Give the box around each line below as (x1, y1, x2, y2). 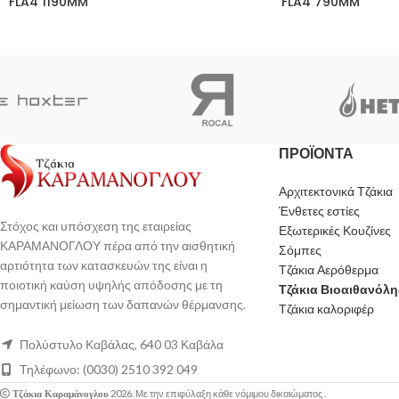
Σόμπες (278, 241, 322, 257)
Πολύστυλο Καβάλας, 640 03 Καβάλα (17, 336, 224, 352)
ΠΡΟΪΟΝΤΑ (278, 142, 354, 164)
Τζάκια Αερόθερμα (278, 261, 379, 277)
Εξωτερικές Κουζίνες (278, 222, 391, 238)
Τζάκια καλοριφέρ (278, 300, 374, 316)
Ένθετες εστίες (278, 202, 360, 218)
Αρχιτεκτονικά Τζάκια (278, 183, 393, 199)
